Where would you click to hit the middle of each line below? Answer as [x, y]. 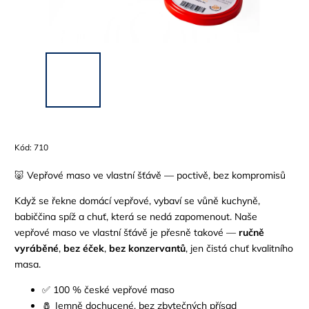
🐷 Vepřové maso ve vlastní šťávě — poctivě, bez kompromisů [150, 175]
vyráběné [37, 248]
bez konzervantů [147, 248]
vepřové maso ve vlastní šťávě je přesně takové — [127, 232]
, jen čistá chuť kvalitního [239, 248]
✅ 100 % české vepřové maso [108, 289]
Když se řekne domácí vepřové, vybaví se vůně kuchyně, [137, 200]
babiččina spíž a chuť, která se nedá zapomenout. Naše [136, 216]
